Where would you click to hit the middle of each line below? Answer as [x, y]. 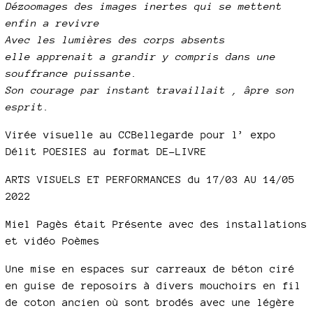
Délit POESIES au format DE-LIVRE [106, 151]
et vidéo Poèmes [53, 241]
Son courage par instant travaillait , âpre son [150, 90]
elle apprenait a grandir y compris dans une [141, 56]
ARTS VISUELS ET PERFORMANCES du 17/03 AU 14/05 [150, 179]
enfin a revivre [53, 23]
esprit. [28, 107]
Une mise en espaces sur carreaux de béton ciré [150, 269]
